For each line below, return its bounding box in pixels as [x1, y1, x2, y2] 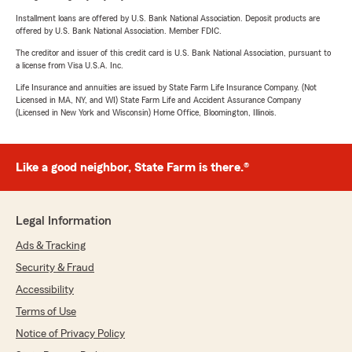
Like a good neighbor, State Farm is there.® [16, 161, 249, 174]
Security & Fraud [16, 262, 94, 273]
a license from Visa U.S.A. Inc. [16, 60, 123, 70]
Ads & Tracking [16, 240, 86, 251]
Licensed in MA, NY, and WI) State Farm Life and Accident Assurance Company [16, 95, 301, 104]
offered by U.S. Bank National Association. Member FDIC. [16, 26, 222, 35]
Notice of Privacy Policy [16, 328, 125, 339]
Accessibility [16, 284, 74, 295]
